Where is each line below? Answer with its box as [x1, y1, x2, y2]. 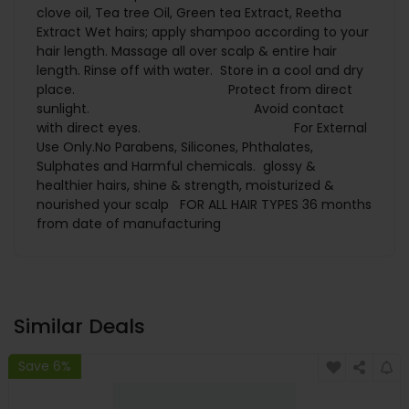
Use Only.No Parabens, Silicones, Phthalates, [37, 138, 313, 157]
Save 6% [18, 356, 71, 375]
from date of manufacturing [37, 215, 221, 234]
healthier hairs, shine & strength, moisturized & [37, 176, 334, 195]
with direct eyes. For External [37, 119, 367, 138]
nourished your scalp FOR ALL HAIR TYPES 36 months [37, 195, 372, 215]
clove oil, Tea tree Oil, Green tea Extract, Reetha [37, 4, 341, 23]
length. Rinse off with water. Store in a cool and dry [37, 61, 363, 80]
